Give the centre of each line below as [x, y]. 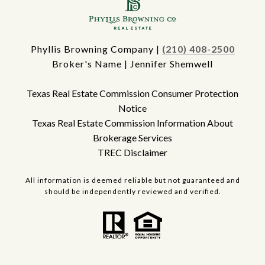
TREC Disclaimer [132, 153]
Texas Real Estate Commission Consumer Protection [132, 93]
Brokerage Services [132, 138]
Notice [132, 108]
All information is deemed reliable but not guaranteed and [132, 180]
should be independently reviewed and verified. [132, 192]
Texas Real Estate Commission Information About [132, 123]
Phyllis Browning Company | [96, 49]
